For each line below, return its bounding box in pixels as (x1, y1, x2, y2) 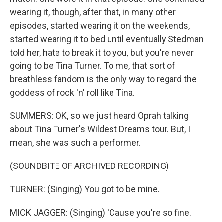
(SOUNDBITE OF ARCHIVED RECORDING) (10, 161, 169, 171)
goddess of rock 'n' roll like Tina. (10, 87, 135, 98)
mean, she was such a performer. (10, 137, 141, 148)
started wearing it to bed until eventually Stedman (10, 34, 204, 45)
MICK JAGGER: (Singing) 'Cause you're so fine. (10, 207, 191, 218)
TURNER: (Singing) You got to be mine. (10, 184, 160, 195)
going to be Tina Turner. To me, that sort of (10, 60, 175, 71)
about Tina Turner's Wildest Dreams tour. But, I (10, 124, 190, 135)
